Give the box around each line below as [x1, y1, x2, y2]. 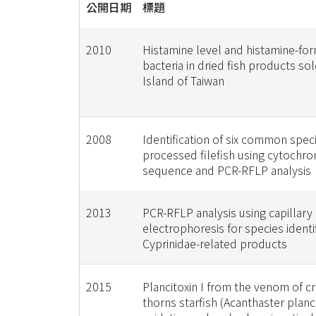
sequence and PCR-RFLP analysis [142, 162, 311, 178]
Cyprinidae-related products [142, 235, 287, 252]
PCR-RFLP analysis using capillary [142, 204, 312, 221]
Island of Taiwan [142, 72, 224, 89]
